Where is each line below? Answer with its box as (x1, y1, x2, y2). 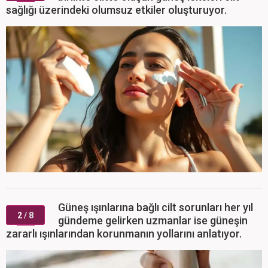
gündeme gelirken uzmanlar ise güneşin (58, 214, 248, 227)
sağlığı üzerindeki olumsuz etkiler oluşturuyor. (6, 4, 227, 16)
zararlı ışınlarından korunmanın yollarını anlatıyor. (6, 227, 242, 240)
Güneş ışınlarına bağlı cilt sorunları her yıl (58, 201, 253, 214)
